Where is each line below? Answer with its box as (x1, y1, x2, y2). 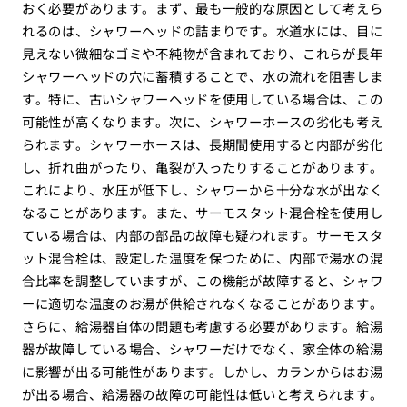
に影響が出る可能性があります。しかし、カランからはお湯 (21, 362, 383, 382)
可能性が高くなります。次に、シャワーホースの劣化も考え (21, 112, 383, 132)
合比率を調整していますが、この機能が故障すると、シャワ (21, 271, 383, 291)
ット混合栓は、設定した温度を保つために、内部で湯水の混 (21, 248, 383, 268)
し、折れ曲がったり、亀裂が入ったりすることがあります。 (21, 157, 383, 177)
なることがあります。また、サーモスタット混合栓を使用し (21, 203, 383, 223)
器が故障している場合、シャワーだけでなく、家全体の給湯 (21, 339, 383, 359)
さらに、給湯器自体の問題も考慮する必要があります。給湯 (21, 316, 383, 336)
